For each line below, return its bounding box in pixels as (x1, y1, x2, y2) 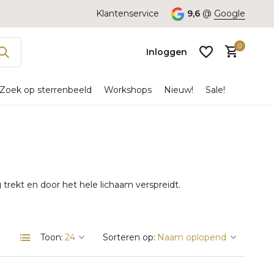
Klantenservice (95, 8, 159, 19)
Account (135, 147, 173, 159)
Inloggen (146, 46, 187, 57)
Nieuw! (164, 84, 193, 95)
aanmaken (100, 160, 148, 172)
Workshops (104, 84, 152, 95)
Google (214, 8, 245, 19)
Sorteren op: (103, 232, 155, 243)
